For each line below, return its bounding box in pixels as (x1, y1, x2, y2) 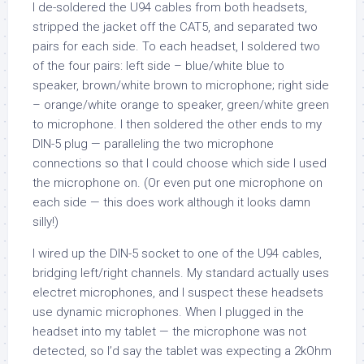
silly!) (32, 214, 58, 229)
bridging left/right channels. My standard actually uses (32, 266, 329, 280)
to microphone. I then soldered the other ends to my (32, 117, 322, 132)
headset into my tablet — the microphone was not (32, 324, 306, 339)
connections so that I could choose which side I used (32, 156, 327, 171)
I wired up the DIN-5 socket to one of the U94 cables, (32, 246, 322, 261)
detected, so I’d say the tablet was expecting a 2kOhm (32, 344, 331, 358)
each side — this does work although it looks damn (32, 195, 310, 210)
